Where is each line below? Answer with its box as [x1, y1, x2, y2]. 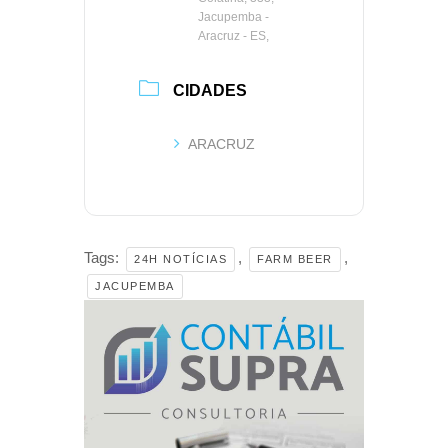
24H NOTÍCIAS [134, 252, 227, 265]
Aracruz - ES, [198, 29, 269, 44]
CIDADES [173, 81, 247, 99]
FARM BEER [257, 252, 333, 265]
